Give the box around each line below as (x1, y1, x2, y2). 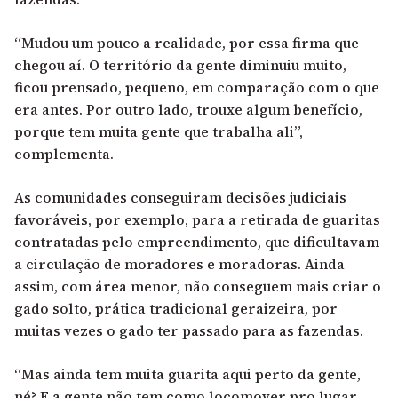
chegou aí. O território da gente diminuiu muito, (14, 55, 346, 76)
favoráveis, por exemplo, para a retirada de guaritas (14, 210, 380, 230)
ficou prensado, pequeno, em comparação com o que (14, 77, 379, 98)
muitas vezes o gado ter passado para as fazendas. (14, 321, 363, 341)
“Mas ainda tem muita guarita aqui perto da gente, (14, 364, 361, 385)
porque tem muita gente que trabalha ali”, (14, 122, 303, 142)
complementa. (14, 144, 114, 164)
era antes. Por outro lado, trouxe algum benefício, (14, 99, 362, 120)
